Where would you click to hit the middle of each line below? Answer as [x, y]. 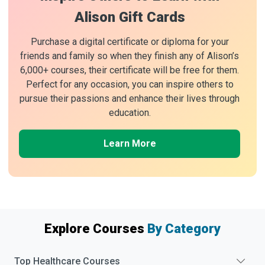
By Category [184, 228]
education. [130, 112]
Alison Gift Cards [130, 17]
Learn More [130, 143]
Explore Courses [96, 228]
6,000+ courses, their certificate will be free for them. [130, 70]
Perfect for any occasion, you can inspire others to [130, 84]
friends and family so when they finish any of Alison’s [130, 56]
